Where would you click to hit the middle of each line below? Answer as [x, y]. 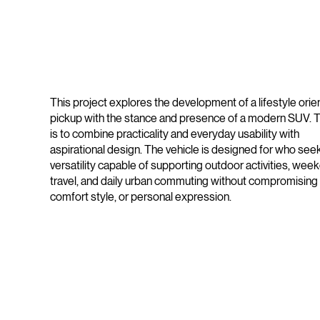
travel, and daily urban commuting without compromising [184, 181]
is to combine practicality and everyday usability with [174, 134]
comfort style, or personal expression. [140, 196]
